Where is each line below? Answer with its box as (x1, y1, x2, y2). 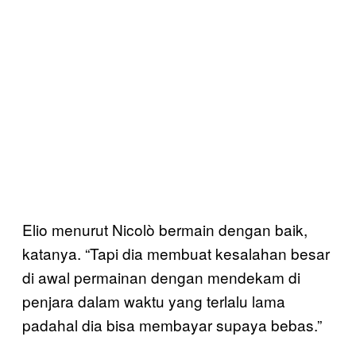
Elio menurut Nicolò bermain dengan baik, (22, 219, 308, 240)
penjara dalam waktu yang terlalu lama (22, 290, 285, 311)
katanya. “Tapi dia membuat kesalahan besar (22, 242, 330, 264)
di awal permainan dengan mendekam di (22, 266, 300, 288)
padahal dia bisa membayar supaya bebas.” (22, 314, 322, 335)
